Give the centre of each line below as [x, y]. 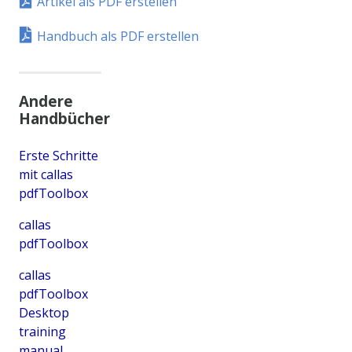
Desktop [44, 312]
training [42, 331]
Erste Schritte [59, 155]
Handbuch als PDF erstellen [118, 36]
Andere [46, 101]
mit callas [46, 174]
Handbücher [64, 118]
